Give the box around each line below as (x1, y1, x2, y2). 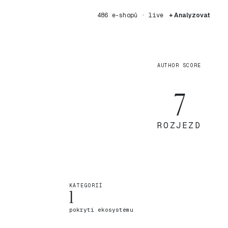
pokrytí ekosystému (69, 206, 133, 213)
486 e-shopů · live (97, 11, 163, 19)
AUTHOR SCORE (157, 62, 202, 69)
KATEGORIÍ (69, 182, 103, 189)
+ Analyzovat (169, 11, 210, 19)
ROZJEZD (157, 120, 201, 131)
